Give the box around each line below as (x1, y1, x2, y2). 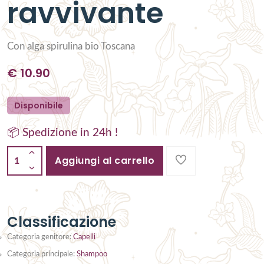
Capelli (73, 233, 95, 242)
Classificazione (7, 212, 116, 232)
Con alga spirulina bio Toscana (7, 41, 135, 52)
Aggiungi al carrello (55, 154, 154, 168)
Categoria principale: (7, 250, 77, 259)
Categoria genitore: (7, 233, 71, 242)
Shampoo (77, 250, 107, 259)
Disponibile (14, 100, 63, 112)
